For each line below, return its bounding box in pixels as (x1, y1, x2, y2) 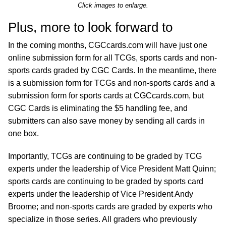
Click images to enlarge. (78, 2, 148, 9)
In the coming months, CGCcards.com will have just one (8, 41, 207, 49)
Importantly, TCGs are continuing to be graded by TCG (8, 152, 202, 160)
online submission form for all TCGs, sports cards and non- (8, 53, 217, 62)
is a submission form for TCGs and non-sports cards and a (8, 79, 215, 87)
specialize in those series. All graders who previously (8, 215, 197, 223)
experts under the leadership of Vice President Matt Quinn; (8, 164, 216, 173)
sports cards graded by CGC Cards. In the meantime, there (8, 66, 216, 75)
